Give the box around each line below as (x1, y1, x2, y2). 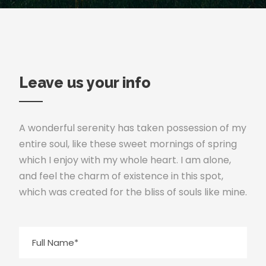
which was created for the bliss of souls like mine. (19, 185, 247, 199)
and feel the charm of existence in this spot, (19, 169, 223, 183)
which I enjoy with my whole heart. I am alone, (19, 153, 231, 167)
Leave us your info (19, 74, 151, 92)
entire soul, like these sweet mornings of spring (19, 137, 237, 151)
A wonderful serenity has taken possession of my (19, 121, 246, 135)
